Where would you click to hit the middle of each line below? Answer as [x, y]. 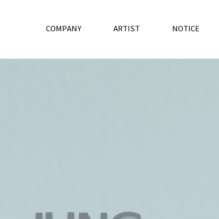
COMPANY [64, 29]
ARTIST [127, 29]
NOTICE [186, 29]
